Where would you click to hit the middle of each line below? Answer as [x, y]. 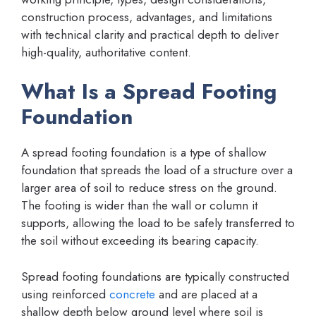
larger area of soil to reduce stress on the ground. [149, 188]
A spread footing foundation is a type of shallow [144, 153]
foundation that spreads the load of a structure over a [157, 170]
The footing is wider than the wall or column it [139, 206]
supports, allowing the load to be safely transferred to [158, 223]
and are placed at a [206, 294]
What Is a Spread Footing [149, 92]
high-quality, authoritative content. [106, 52]
